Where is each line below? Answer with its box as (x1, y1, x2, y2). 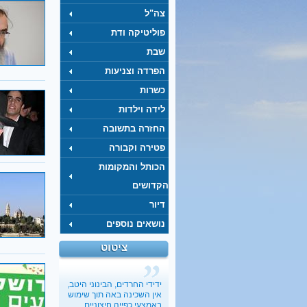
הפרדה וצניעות (105, 66, 165, 76)
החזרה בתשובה (103, 123, 165, 134)
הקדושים (132, 180, 169, 191)
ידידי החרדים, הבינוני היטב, (67, 280, 162, 289)
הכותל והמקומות (99, 162, 165, 172)
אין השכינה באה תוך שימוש (68, 290, 162, 299)
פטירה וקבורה (109, 143, 165, 153)
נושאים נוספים (106, 219, 165, 229)
